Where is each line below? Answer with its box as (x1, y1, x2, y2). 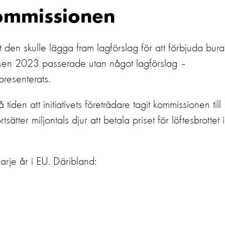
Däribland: (53, 156, 96, 167)
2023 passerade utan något (15, 58, 133, 69)
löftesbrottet (172, 115, 219, 126)
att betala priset (90, 115, 155, 126)
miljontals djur (32, 115, 87, 126)
